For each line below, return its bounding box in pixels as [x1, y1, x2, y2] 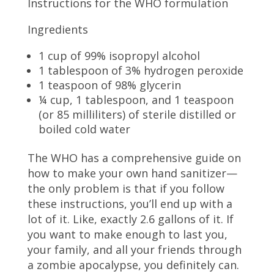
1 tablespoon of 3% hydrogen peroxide [38, 62, 243, 78]
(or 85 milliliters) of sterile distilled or [38, 106, 236, 122]
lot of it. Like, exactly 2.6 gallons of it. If [27, 211, 234, 226]
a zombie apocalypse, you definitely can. [27, 257, 239, 272]
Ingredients [27, 21, 88, 37]
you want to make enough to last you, [27, 226, 228, 242]
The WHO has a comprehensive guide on [27, 150, 241, 165]
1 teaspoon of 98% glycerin [38, 77, 181, 92]
